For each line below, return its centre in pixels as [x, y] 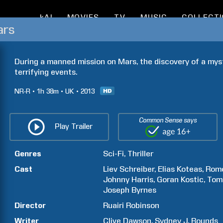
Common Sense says [168, 120]
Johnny [116, 179]
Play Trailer [73, 126]
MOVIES [83, 17]
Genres [28, 154]
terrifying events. [46, 72]
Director [30, 205]
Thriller [141, 154]
